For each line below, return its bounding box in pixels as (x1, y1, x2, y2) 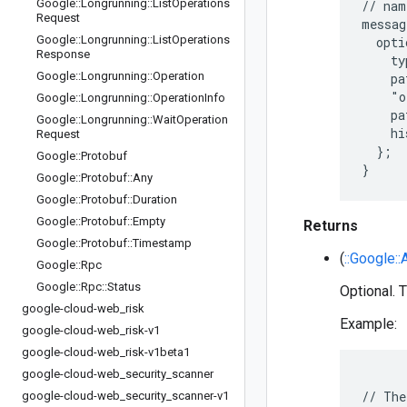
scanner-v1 (172, 389, 229, 402)
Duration (133, 193, 177, 206)
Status (107, 280, 141, 293)
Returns (303, 217, 358, 234)
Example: (340, 315, 397, 333)
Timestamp (133, 236, 192, 250)
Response (36, 47, 90, 61)
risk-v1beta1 (125, 345, 190, 359)
